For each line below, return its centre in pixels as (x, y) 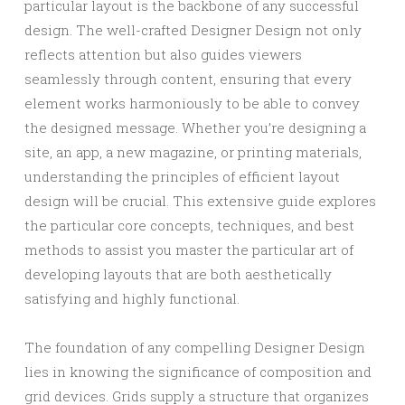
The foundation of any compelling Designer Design (195, 347)
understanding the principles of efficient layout (182, 176)
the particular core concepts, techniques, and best (189, 225)
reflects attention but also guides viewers (163, 54)
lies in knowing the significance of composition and (198, 372)
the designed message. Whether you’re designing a (195, 127)
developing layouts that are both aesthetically (178, 274)
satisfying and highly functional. (132, 298)
